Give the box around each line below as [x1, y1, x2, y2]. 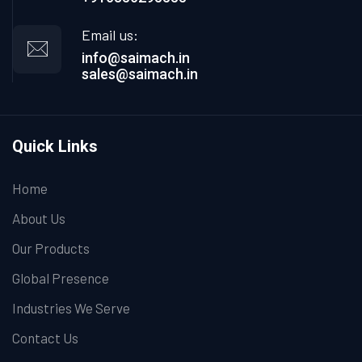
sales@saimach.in [82, 65, 198, 82]
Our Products [12, 239, 90, 256]
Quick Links [12, 136, 98, 156]
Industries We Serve [12, 299, 130, 316]
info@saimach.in [82, 48, 190, 66]
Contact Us [12, 329, 78, 346]
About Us [12, 209, 65, 226]
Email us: [82, 25, 138, 44]
